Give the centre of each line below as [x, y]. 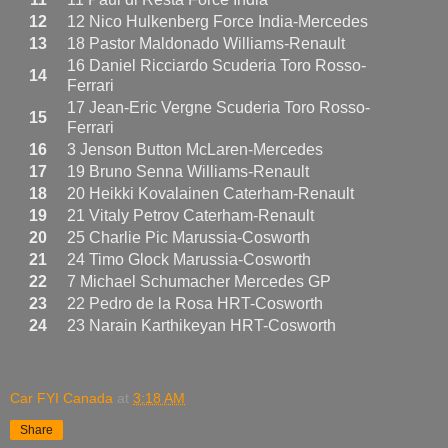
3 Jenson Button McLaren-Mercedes [195, 149]
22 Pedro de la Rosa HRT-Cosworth [195, 303]
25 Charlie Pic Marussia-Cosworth [188, 237]
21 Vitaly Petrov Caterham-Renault [190, 215]
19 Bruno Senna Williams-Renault [188, 171]
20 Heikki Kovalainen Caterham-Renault [210, 193]
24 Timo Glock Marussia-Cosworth [189, 259]
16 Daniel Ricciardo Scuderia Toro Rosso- [216, 65]
